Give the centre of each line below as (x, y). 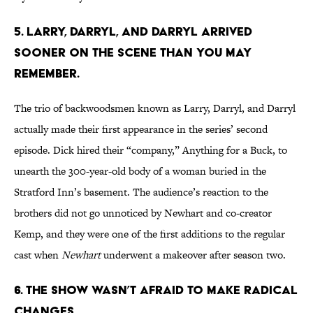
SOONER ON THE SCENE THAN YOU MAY (133, 52)
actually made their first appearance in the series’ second (141, 129)
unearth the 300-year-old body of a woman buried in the (140, 171)
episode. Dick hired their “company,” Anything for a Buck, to (151, 150)
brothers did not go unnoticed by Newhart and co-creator (143, 213)
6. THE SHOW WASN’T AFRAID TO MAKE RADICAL (156, 290)
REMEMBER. (47, 73)
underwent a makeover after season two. (193, 255)
